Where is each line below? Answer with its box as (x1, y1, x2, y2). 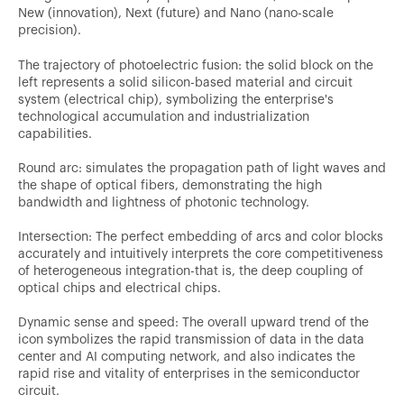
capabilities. (18, 124, 92, 141)
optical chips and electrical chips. (18, 278, 221, 295)
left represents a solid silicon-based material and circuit (18, 72, 353, 89)
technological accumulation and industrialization (18, 106, 309, 124)
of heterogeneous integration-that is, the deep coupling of (18, 261, 363, 278)
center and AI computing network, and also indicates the (18, 346, 355, 363)
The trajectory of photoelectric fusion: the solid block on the (18, 55, 373, 72)
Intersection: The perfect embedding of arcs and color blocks (18, 226, 383, 243)
